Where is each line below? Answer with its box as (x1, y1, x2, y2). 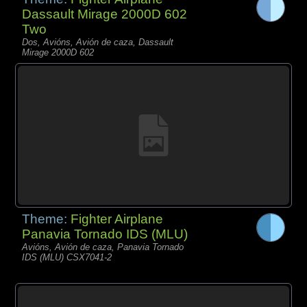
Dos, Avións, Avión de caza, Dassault (22, 37, 174, 48)
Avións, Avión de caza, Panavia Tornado (22, 241, 184, 252)
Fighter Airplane (71, 211, 164, 226)
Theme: (22, 211, 71, 226)
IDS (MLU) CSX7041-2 (22, 251, 112, 262)
